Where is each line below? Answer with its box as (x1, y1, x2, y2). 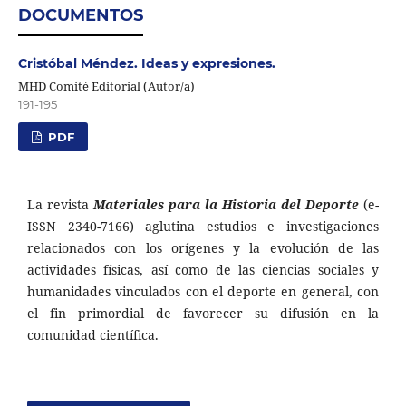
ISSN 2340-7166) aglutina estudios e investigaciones (27, 217, 379, 235)
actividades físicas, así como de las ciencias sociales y (27, 260, 379, 278)
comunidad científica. (27, 325, 159, 343)
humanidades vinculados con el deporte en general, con (27, 282, 379, 300)
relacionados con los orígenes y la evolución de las (27, 238, 379, 256)
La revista (27, 195, 93, 213)
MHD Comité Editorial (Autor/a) (17, 77, 195, 94)
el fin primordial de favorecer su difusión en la (27, 304, 379, 322)
